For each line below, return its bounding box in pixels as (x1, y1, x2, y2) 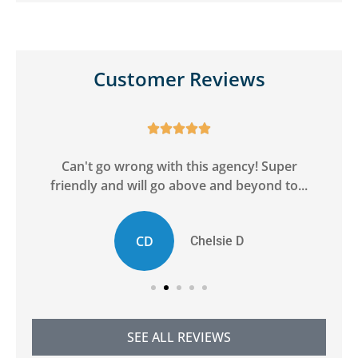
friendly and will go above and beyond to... (50, 177, 308, 195)
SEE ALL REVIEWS (127, 328, 231, 347)
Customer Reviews (93, 66, 265, 93)
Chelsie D (190, 233, 244, 249)
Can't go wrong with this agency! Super (61, 157, 297, 176)
